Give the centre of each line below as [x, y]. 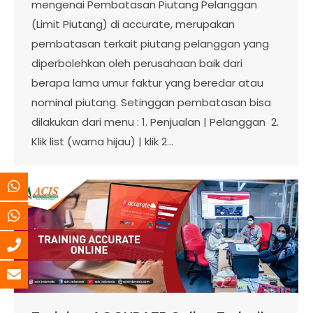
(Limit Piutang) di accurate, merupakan [133, 24]
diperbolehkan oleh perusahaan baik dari [137, 63]
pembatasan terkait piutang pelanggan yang [150, 44]
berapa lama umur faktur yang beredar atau [147, 83]
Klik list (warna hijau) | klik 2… [102, 141]
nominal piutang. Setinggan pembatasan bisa [151, 102]
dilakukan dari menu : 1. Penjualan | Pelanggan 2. [155, 122]
